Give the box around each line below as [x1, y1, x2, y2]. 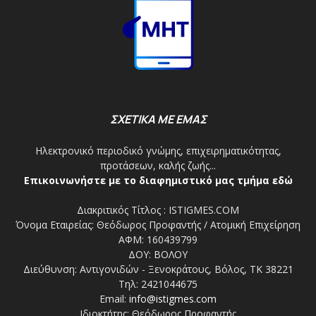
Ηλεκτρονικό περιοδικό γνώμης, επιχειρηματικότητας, [35, 144, 281, 158]
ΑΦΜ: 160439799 [119, 233, 197, 247]
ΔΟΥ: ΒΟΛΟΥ [128, 248, 188, 262]
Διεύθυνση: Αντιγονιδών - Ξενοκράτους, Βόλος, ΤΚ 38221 [23, 262, 293, 276]
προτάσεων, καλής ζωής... [100, 159, 216, 173]
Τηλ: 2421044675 [119, 277, 197, 291]
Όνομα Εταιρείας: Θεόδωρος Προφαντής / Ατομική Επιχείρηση [16, 218, 300, 232]
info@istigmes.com [129, 292, 217, 306]
